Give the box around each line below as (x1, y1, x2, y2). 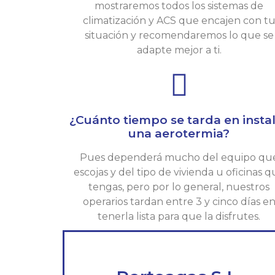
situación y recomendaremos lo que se (84, 29, 274, 42)
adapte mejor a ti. (136, 44, 222, 56)
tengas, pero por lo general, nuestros (88, 181, 270, 193)
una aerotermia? (128, 126, 230, 141)
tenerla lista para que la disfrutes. (98, 211, 261, 223)
